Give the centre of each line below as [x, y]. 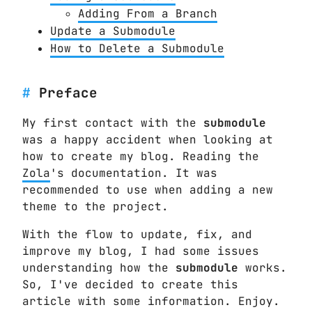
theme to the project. [95, 206]
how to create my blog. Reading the [141, 156]
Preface [68, 92]
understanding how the [99, 267]
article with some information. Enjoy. [151, 301]
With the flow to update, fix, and [137, 234]
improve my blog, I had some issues [141, 251]
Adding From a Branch [148, 14]
